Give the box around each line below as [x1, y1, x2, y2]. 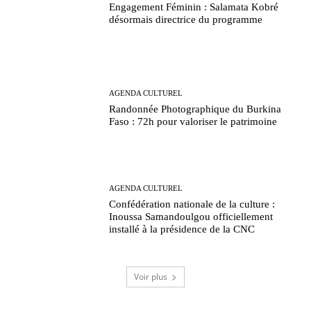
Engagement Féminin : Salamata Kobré [109, 1, 279, 13]
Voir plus [134, 270, 167, 283]
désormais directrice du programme [109, 14, 263, 26]
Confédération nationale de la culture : [109, 199, 276, 210]
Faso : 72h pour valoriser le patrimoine [109, 115, 278, 127]
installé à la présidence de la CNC [109, 224, 255, 235]
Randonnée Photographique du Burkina [109, 103, 282, 115]
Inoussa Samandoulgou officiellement [109, 211, 274, 223]
